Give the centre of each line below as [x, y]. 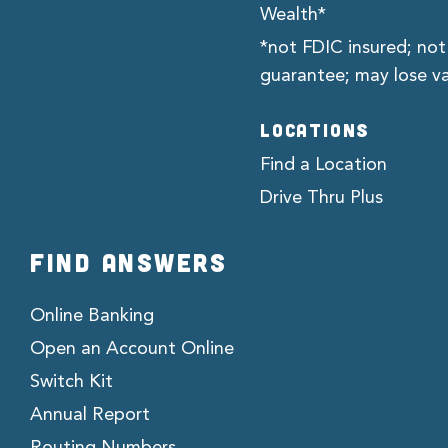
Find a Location [323, 164]
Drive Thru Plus [321, 197]
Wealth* [293, 14]
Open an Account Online [132, 348]
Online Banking [92, 315]
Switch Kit [71, 381]
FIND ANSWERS [128, 261]
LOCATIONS [315, 129]
